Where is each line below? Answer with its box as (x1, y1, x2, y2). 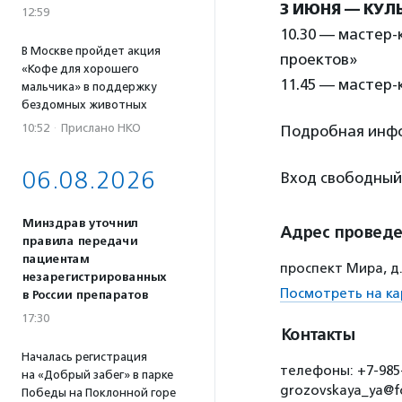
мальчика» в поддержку (22, 80, 156, 93)
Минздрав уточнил (22, 216, 138, 231)
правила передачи (22, 234, 137, 249)
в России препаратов (22, 288, 148, 302)
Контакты (280, 325, 354, 345)
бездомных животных (22, 98, 147, 111)
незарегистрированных (22, 270, 166, 284)
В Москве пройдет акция (22, 44, 161, 57)
